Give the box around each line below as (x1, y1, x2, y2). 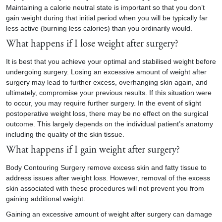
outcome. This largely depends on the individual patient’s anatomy (6, 120, 213, 128)
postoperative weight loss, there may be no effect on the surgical (6, 110, 208, 117)
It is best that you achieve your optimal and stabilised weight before (6, 57, 216, 65)
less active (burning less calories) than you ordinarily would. (6, 24, 192, 32)
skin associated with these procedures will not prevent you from (6, 184, 204, 192)
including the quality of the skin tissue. (6, 130, 124, 138)
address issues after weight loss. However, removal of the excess (6, 174, 210, 182)
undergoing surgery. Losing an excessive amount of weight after (6, 68, 207, 76)
